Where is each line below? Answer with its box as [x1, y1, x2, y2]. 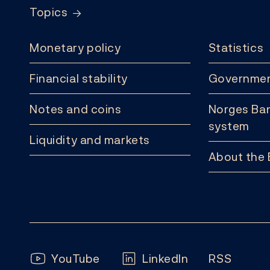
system [208, 118, 250, 134]
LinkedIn [142, 250, 189, 267]
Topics [30, 4, 68, 20]
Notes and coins [30, 101, 122, 118]
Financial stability [30, 70, 128, 87]
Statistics [208, 39, 264, 56]
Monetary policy [30, 39, 121, 56]
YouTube [51, 250, 100, 267]
